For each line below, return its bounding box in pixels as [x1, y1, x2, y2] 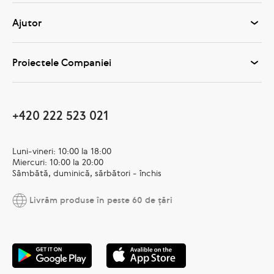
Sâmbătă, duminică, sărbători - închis [12, 168, 161, 179]
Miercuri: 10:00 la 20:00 [12, 157, 103, 168]
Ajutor [12, 16, 42, 30]
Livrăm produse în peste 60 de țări [27, 194, 172, 206]
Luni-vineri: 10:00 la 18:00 [12, 146, 111, 157]
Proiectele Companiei [12, 56, 111, 70]
